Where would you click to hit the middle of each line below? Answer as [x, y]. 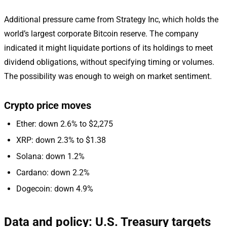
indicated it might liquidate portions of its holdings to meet [108, 48]
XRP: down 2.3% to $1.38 [61, 140]
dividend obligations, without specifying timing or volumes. [109, 62]
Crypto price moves [48, 105]
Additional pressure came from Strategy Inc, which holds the [111, 19]
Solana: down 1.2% [50, 156]
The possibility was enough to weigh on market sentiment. [108, 76]
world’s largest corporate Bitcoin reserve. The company [101, 33]
